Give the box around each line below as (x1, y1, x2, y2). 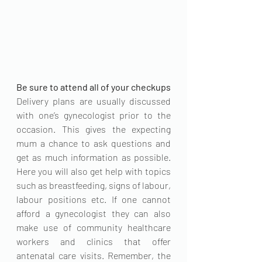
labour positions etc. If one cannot (16, 194, 171, 205)
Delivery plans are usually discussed (16, 95, 171, 106)
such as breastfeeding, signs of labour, (16, 180, 171, 191)
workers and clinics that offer (16, 236, 171, 247)
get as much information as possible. (16, 151, 171, 163)
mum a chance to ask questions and (16, 137, 171, 149)
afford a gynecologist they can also (16, 208, 171, 219)
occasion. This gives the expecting (16, 123, 171, 135)
